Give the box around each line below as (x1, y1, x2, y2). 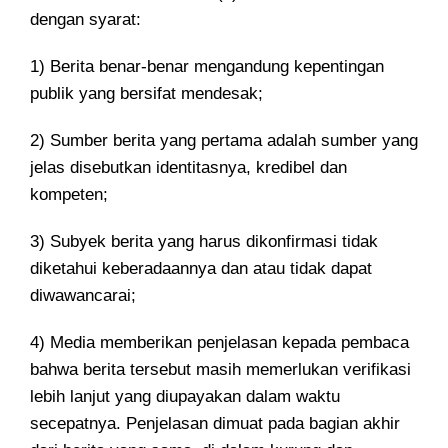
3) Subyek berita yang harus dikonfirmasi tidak (30, 232, 378, 251)
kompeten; (30, 185, 108, 204)
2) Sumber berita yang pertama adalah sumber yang (30, 131, 418, 150)
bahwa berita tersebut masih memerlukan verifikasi (30, 360, 411, 379)
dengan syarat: (30, 10, 141, 29)
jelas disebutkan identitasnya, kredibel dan (30, 158, 347, 177)
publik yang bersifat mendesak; (30, 84, 263, 103)
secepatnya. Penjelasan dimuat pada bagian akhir (30, 414, 400, 433)
